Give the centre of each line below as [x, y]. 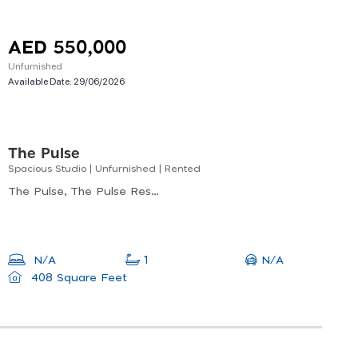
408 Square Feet [77, 278]
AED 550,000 [67, 49]
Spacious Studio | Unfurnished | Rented [104, 169]
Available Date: [41, 81]
